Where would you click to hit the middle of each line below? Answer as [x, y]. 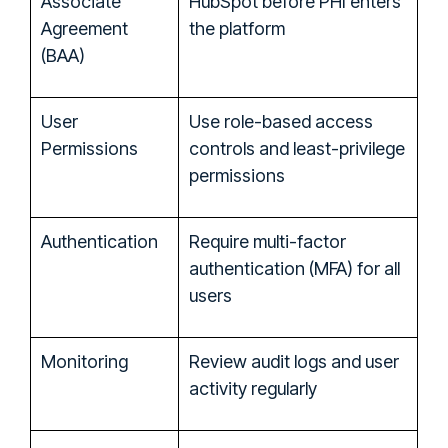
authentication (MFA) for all [294, 268]
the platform [237, 28]
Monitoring [84, 361]
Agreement [84, 28]
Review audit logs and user [294, 361]
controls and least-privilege [297, 148]
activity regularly [253, 388]
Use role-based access [281, 121]
